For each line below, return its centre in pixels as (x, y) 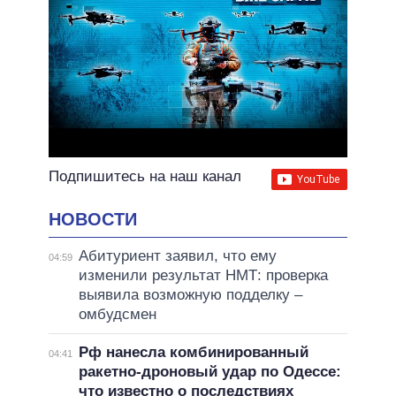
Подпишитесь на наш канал (145, 177)
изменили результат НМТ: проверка (203, 275)
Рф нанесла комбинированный (193, 352)
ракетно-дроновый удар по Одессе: (209, 371)
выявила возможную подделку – (190, 294)
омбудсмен (117, 314)
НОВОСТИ (93, 220)
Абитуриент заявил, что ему (177, 255)
